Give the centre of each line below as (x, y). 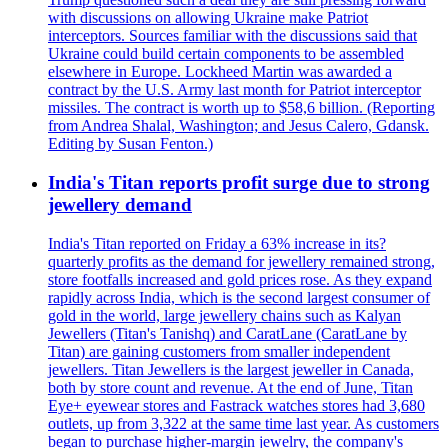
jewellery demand (120, 205)
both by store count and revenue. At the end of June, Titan (230, 387)
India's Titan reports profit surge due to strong (239, 183)
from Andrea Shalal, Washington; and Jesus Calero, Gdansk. (238, 126)
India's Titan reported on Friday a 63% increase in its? (217, 243)
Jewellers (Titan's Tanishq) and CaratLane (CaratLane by (227, 333)
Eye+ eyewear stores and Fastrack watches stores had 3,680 (236, 405)
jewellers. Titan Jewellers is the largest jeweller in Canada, (231, 369)
